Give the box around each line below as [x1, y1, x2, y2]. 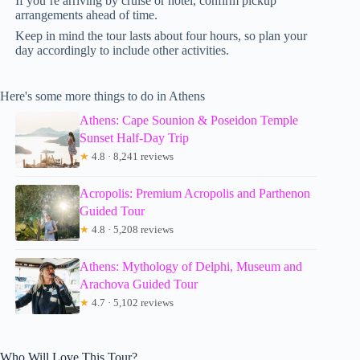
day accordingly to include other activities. [15, 43, 230, 57]
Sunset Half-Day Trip [80, 130, 190, 145]
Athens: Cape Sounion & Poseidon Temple [80, 112, 299, 127]
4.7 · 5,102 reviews [89, 296, 174, 309]
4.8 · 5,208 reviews [89, 223, 174, 235]
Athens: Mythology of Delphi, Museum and [80, 259, 303, 273]
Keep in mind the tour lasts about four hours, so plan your [15, 28, 308, 43]
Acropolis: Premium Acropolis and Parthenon [80, 186, 311, 200]
